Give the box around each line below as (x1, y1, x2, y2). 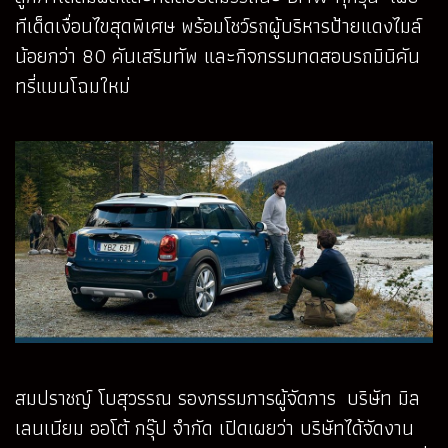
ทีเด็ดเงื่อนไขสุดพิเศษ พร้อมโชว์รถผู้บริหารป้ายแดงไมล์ (15, 10, 422, 43)
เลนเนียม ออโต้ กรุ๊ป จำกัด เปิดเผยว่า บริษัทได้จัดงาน (15, 411, 414, 444)
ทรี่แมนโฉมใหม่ (15, 70, 135, 103)
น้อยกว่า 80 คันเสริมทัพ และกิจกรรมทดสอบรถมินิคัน (15, 40, 420, 73)
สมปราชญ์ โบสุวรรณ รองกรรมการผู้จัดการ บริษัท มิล (15, 381, 420, 414)
